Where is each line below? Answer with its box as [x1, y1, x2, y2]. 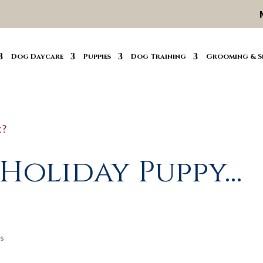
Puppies [83, 52, 111, 61]
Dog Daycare [11, 52, 63, 61]
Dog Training [130, 52, 186, 61]
